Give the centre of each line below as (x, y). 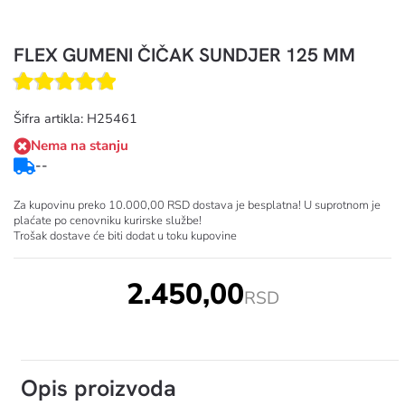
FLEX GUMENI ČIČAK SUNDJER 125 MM (184, 55)
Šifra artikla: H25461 (75, 118)
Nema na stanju (80, 146)
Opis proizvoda (99, 388)
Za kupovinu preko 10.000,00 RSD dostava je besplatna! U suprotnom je (197, 205)
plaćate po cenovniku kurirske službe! (108, 221)
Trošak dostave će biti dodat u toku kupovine (125, 236)
